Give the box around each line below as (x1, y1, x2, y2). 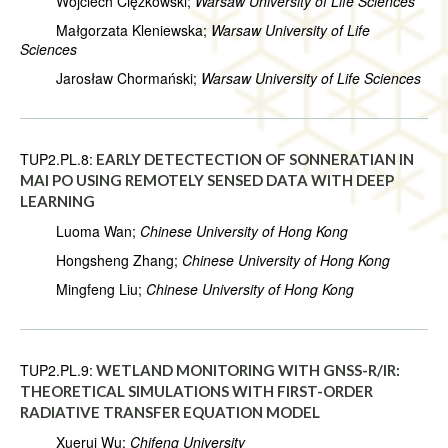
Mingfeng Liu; (20, 279, 146, 300)
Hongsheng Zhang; (20, 250, 182, 271)
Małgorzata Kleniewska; (20, 20, 211, 41)
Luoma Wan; (20, 221, 140, 242)
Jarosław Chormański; (20, 68, 201, 89)
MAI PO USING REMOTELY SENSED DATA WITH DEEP (20, 171, 394, 190)
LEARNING (20, 192, 95, 211)
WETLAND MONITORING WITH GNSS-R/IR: (96, 361, 400, 380)
